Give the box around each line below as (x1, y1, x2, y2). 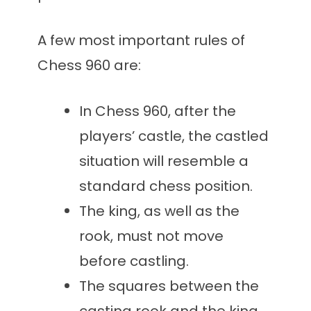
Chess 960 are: (37, 56, 141, 76)
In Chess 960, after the (79, 101, 236, 121)
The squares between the (79, 276, 259, 296)
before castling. (79, 251, 189, 271)
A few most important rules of (37, 31, 245, 51)
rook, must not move (79, 226, 224, 246)
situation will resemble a (79, 151, 249, 171)
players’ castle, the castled (79, 126, 269, 146)
